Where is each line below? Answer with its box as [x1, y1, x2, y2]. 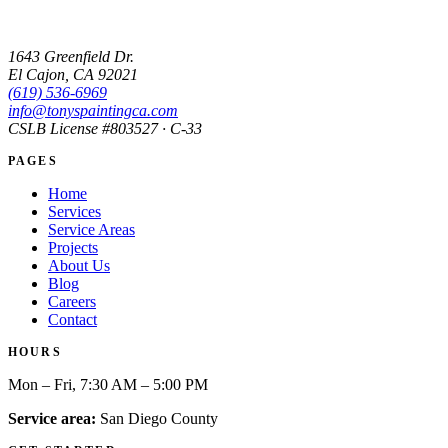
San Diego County [96, 410, 218, 428]
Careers [48, 293, 96, 311]
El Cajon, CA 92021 [8, 66, 138, 84]
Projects [48, 239, 98, 257]
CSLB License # [8, 120, 110, 138]
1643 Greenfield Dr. [8, 48, 134, 66]
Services [48, 203, 101, 221]
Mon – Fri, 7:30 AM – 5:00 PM [8, 376, 208, 394]
